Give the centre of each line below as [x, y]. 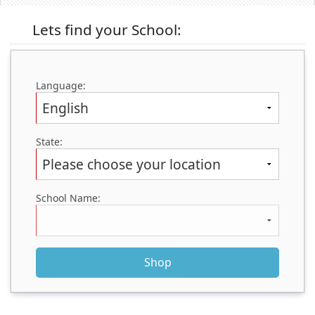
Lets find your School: [105, 30]
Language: [61, 85]
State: [49, 142]
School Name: [68, 198]
